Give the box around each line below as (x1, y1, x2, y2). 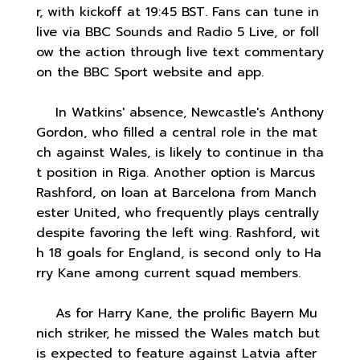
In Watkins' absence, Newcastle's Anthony (36, 102, 324, 122)
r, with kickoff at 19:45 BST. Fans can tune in (36, 2, 319, 22)
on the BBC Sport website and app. (36, 62, 264, 82)
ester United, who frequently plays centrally (36, 202, 319, 223)
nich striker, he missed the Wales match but (36, 323, 320, 343)
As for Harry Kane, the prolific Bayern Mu (36, 303, 317, 323)
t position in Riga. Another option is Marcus (36, 162, 315, 182)
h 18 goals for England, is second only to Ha (36, 243, 321, 263)
